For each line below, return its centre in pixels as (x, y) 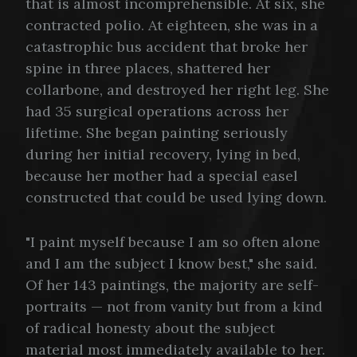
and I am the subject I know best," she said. (171, 264)
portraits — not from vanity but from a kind (174, 307)
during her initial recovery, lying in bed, (163, 155)
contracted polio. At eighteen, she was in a (172, 25)
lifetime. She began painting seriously (157, 133)
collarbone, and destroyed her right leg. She (177, 90)
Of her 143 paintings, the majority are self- (172, 285)
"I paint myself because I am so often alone (173, 242)
